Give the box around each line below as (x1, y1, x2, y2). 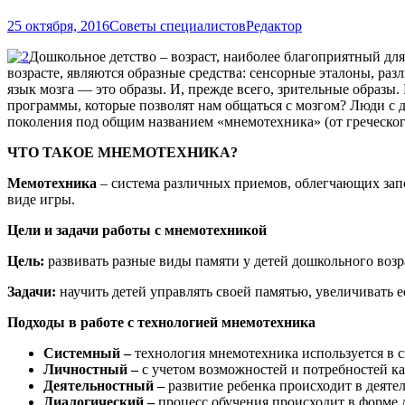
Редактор (246, 17, 302, 33)
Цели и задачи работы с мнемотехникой (7, 221, 267, 238)
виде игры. (7, 191, 75, 207)
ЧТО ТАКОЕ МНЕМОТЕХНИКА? (7, 144, 238, 160)
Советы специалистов (109, 17, 246, 33)
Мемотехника (7, 174, 97, 191)
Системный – (43, 344, 135, 361)
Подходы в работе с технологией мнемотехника (7, 314, 316, 330)
